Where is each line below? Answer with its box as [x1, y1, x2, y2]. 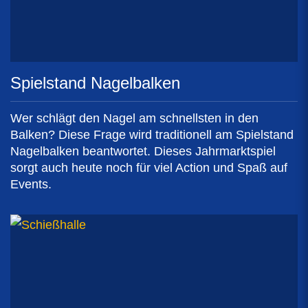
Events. [10, 177, 52, 191]
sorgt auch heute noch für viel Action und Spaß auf [10, 160, 287, 175]
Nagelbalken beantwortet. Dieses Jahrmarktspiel [10, 144, 276, 158]
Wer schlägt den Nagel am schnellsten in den [10, 111, 258, 125]
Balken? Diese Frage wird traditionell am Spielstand [10, 127, 294, 142]
